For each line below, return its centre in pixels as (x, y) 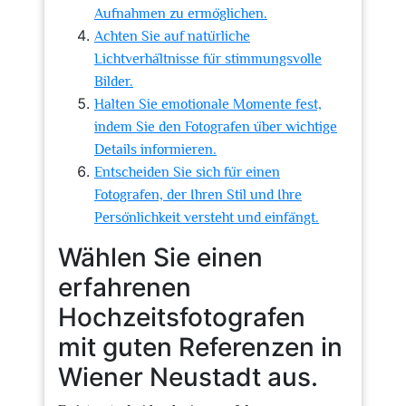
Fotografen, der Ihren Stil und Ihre (198, 195)
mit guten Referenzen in (200, 347)
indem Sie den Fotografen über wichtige (216, 127)
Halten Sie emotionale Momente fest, (208, 104)
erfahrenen (125, 287)
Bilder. (114, 82)
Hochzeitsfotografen (182, 317)
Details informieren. (155, 150)
